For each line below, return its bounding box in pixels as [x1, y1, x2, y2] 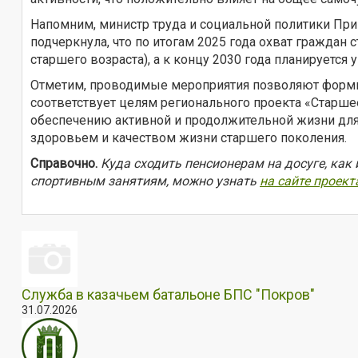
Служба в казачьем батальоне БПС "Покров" [22, 285, 315, 303]
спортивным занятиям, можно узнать [30, 173, 260, 189]
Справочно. [30, 155, 97, 171]
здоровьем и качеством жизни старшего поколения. [30, 129, 347, 145]
